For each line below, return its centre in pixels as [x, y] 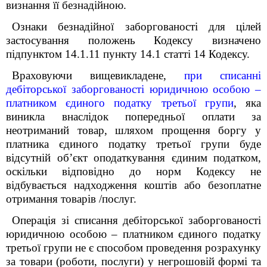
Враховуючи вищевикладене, [98, 75]
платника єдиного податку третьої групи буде [133, 144]
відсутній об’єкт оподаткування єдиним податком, [133, 158]
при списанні [223, 75]
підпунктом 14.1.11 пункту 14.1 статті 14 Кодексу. [128, 54]
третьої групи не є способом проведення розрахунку [133, 248]
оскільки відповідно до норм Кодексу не [133, 171]
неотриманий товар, [57, 130]
